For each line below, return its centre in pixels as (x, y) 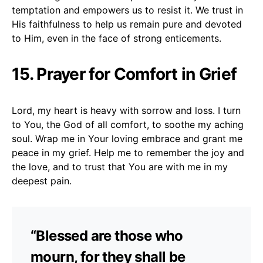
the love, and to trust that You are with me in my (120, 166)
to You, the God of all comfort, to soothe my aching (128, 124)
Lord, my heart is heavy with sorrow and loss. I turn (126, 110)
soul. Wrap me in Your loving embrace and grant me (127, 138)
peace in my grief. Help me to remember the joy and (128, 152)
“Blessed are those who (107, 235)
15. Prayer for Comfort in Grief (124, 74)
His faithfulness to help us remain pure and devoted (127, 24)
